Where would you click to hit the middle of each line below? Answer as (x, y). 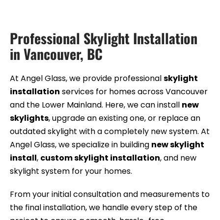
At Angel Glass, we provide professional (87, 78)
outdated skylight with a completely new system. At (110, 131)
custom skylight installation (100, 158)
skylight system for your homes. (71, 171)
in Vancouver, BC (56, 54)
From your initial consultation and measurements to (110, 194)
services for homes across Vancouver (134, 91)
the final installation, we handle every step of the (104, 207)
